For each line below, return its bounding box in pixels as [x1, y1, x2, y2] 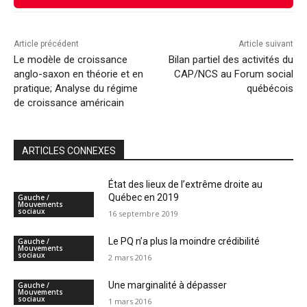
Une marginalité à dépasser [108, 279, 228, 291]
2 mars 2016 [108, 251, 152, 262]
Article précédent [14, 38, 79, 49]
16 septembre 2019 [108, 208, 179, 219]
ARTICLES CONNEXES [22, 145, 116, 156]
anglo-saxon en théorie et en [14, 67, 143, 80]
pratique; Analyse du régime [14, 82, 138, 95]
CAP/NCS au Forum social [173, 67, 293, 80]
